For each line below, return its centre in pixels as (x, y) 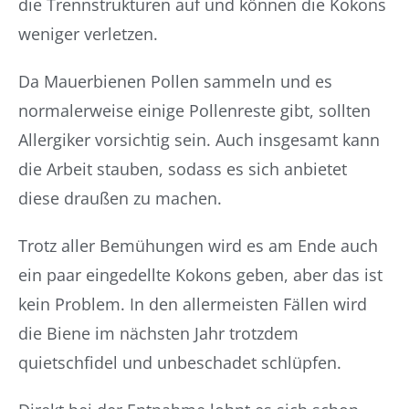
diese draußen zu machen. (120, 198)
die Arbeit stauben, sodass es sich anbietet (183, 169)
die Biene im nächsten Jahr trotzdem (158, 333)
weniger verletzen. (88, 34)
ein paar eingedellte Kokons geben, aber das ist (200, 275)
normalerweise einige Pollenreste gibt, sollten (194, 110)
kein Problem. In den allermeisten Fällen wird (193, 304)
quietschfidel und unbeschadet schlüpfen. (180, 362)
